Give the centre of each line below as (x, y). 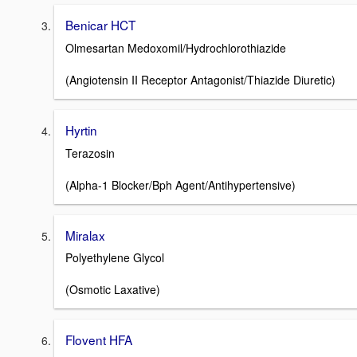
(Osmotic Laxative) (113, 290)
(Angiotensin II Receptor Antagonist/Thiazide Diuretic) (200, 80)
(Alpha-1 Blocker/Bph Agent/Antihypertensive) (180, 184)
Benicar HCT (100, 25)
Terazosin (90, 153)
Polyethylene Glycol (115, 258)
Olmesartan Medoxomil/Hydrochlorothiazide (176, 48)
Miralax (85, 235)
